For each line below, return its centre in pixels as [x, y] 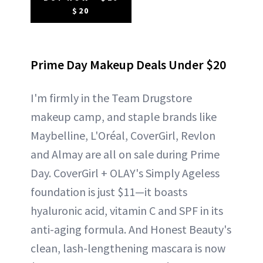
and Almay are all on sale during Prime [125, 154]
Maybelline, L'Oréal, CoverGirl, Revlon [123, 135]
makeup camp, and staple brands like [124, 116]
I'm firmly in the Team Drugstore [111, 97]
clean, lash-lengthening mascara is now [128, 248]
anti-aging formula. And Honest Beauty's [131, 229]
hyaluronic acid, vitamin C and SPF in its [127, 210]
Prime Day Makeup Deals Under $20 [128, 64]
